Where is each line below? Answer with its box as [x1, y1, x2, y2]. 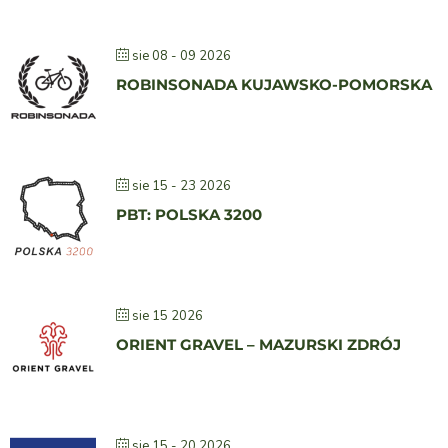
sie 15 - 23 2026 [132, 177, 231, 196]
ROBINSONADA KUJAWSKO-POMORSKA [116, 75, 432, 95]
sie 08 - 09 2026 [132, 47, 231, 66]
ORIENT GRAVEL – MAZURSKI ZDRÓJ [116, 335, 401, 355]
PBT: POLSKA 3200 [116, 205, 262, 225]
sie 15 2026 [132, 307, 203, 326]
